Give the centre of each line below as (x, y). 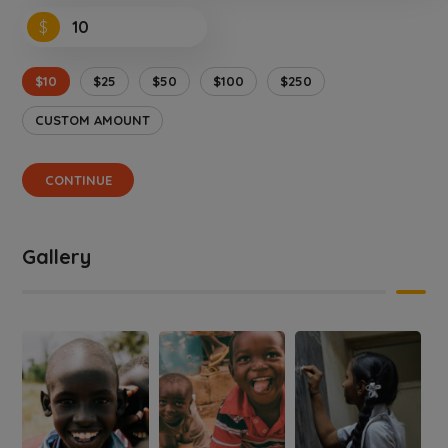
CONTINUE (78, 179)
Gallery (57, 256)
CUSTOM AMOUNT (93, 120)
